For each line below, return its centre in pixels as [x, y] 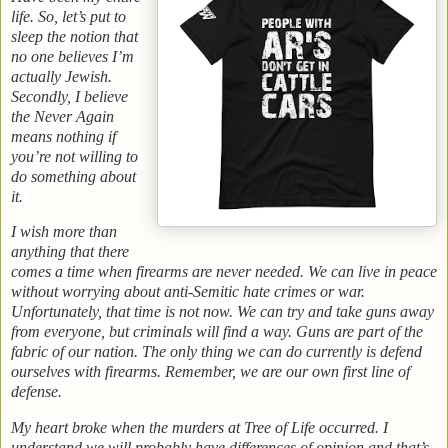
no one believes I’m [72, 56]
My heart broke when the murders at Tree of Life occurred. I [199, 428]
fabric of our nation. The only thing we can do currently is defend [216, 352]
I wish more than [64, 232]
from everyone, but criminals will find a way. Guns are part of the [217, 332]
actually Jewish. [61, 76]
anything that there [70, 252]
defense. [38, 392]
